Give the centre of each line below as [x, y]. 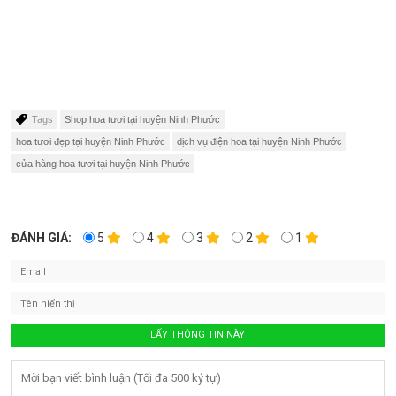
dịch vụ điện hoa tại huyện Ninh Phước [260, 142]
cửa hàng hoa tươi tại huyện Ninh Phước [103, 164]
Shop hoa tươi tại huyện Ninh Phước [143, 120]
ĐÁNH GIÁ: [42, 238]
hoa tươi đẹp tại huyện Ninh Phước [91, 142]
